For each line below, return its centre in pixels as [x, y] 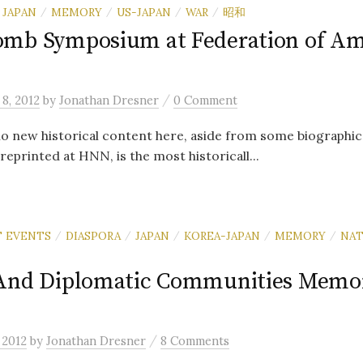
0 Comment [205, 100]
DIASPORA [93, 236]
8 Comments [195, 341]
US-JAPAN [144, 12]
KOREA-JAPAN [222, 236]
